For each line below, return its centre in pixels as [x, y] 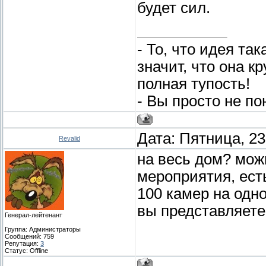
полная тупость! [194, 83]
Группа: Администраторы [43, 229]
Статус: [17, 251]
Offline [39, 251]
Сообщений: [24, 237]
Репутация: [23, 244]
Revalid [69, 139]
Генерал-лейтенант [34, 215]
